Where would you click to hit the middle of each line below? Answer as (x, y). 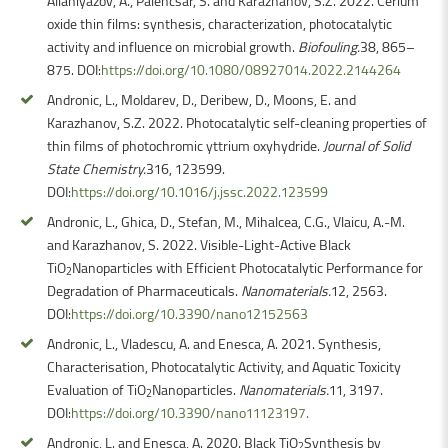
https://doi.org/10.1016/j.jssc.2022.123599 (199, 191)
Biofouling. (329, 46)
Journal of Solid (366, 145)
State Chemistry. (96, 168)
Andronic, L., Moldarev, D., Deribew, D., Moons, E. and (201, 99)
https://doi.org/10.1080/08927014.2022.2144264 (251, 69)
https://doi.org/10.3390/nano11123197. (190, 412)
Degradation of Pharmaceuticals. (144, 290)
